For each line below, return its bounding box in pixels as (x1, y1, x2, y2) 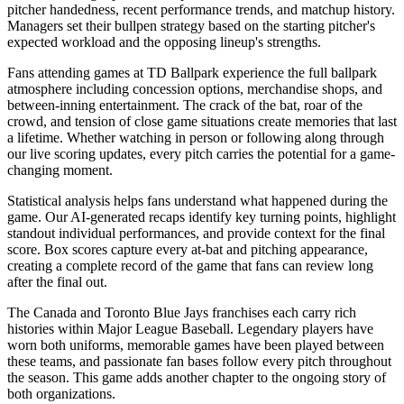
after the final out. (7, 273, 107, 289)
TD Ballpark (147, 64, 219, 80)
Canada (33, 304, 77, 320)
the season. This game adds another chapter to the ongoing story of (7, 369, 386, 385)
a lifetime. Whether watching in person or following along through (7, 129, 384, 145)
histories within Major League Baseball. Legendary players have (7, 320, 373, 336)
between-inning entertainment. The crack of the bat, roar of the (7, 96, 363, 113)
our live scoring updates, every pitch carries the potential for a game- (7, 145, 395, 161)
